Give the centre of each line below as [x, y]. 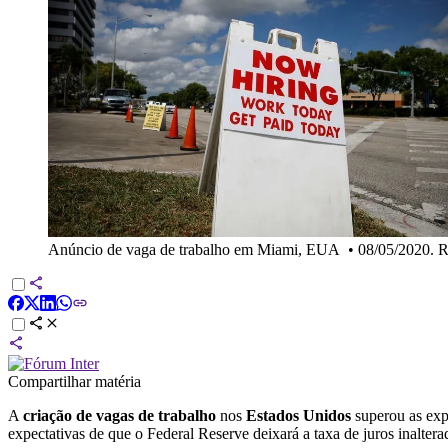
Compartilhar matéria [74, 381]
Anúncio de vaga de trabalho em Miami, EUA [194, 249]
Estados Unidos [298, 415]
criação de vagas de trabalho [119, 415]
